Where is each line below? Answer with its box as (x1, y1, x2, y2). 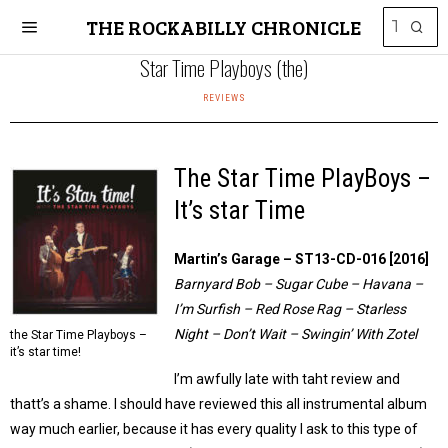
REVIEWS (202, 92, 246, 103)
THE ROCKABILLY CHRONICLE (86, 13, 362, 41)
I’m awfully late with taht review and (174, 371, 400, 387)
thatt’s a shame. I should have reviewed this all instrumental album (10, 396, 427, 412)
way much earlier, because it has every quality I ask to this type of (10, 421, 418, 437)
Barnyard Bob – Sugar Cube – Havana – (174, 276, 423, 292)
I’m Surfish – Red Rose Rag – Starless (174, 301, 406, 317)
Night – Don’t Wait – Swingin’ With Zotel (174, 326, 417, 342)
